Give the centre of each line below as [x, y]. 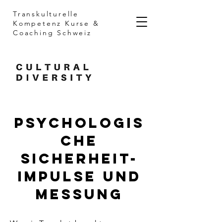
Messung [79, 194]
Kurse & [82, 23]
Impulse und [79, 176]
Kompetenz [39, 23]
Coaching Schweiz [52, 33]
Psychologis [79, 123]
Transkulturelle [46, 14]
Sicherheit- [79, 159]
